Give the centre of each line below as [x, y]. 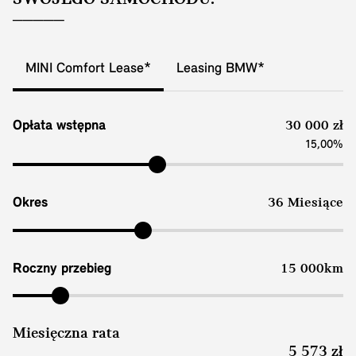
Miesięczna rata [66, 334]
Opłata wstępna [59, 126]
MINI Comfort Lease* [88, 69]
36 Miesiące [306, 203]
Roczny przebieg [62, 269]
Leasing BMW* [221, 69]
